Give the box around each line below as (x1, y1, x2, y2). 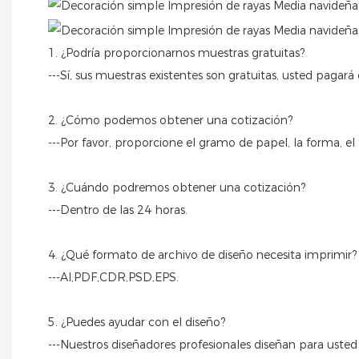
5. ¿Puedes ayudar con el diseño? (48, 315, 225, 330)
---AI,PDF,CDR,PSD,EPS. (48, 270, 179, 285)
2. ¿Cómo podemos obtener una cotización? (48, 113, 292, 128)
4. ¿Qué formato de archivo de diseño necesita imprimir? (48, 248, 357, 263)
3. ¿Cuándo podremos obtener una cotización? (48, 180, 305, 196)
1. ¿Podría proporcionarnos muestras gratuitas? (48, 46, 305, 61)
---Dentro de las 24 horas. (48, 203, 188, 218)
